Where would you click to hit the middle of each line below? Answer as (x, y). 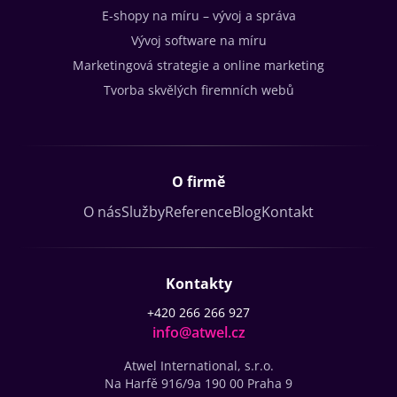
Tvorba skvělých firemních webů (198, 90)
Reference (198, 212)
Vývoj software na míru (198, 41)
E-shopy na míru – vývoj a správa (198, 16)
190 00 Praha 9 (249, 384)
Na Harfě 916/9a (155, 384)
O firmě (198, 182)
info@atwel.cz (198, 333)
